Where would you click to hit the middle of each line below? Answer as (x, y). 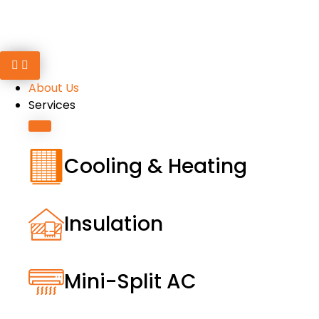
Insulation (114, 224)
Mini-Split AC (130, 282)
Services (52, 105)
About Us (54, 88)
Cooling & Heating (156, 166)
